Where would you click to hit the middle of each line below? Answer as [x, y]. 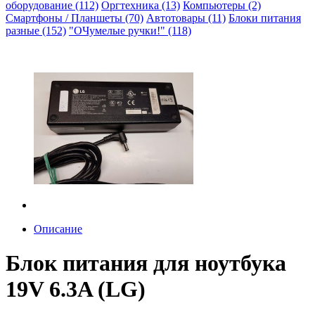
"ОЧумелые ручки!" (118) [130, 31]
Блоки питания [265, 18]
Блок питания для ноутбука [146, 263]
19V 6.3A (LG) [76, 289]
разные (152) [36, 31]
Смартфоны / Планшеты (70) [75, 18]
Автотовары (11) [186, 18]
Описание [58, 229]
